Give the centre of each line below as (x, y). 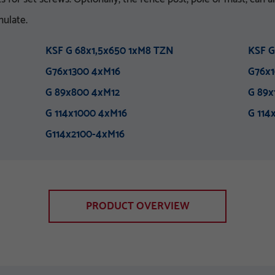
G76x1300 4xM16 (83, 72)
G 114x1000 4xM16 (86, 114)
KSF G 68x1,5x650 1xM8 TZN (110, 51)
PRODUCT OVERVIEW (137, 206)
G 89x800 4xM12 (83, 93)
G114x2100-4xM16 (85, 134)
